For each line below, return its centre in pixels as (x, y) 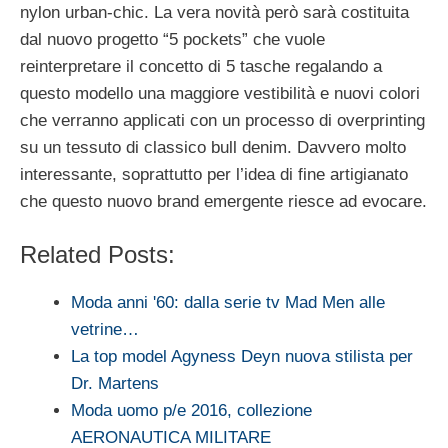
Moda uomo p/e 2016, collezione (191, 410)
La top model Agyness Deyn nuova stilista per (242, 356)
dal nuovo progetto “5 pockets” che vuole (172, 40)
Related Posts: (97, 254)
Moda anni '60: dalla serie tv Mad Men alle (228, 302)
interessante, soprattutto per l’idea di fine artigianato (214, 175)
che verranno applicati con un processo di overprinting (222, 121)
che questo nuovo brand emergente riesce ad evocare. (223, 202)
